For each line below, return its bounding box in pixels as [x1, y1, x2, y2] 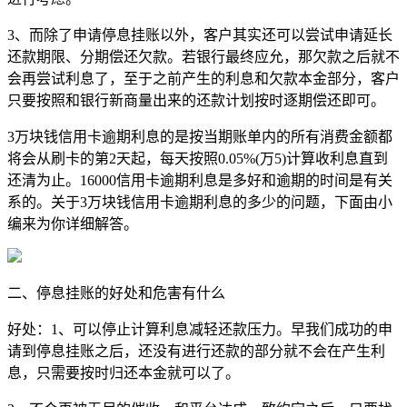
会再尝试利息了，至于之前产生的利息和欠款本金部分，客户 [7, 70, 400, 86]
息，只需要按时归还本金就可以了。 [7, 364, 240, 381]
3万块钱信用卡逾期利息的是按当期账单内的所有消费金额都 [7, 128, 392, 144]
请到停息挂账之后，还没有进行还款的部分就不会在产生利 [7, 342, 385, 359]
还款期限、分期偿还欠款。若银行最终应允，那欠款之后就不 [7, 48, 400, 65]
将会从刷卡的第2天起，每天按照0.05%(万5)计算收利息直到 [7, 150, 388, 166]
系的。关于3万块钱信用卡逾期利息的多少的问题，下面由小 [7, 194, 392, 210]
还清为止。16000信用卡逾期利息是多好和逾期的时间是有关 [7, 172, 392, 188]
